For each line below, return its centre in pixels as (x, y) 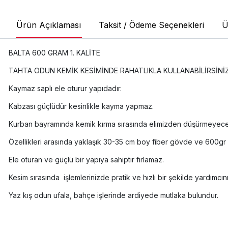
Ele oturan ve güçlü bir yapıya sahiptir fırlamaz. (86, 159)
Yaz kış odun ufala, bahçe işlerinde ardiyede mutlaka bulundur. (113, 195)
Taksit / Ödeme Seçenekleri (151, 25)
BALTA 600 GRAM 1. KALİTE (55, 52)
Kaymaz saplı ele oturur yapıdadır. (65, 88)
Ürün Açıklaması (48, 25)
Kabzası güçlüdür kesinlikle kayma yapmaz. (81, 106)
